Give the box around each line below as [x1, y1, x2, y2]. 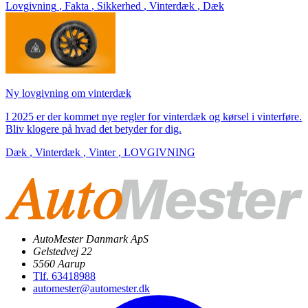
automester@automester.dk [33, 283, 150, 295]
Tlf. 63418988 [33, 270, 96, 283]
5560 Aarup [33, 258, 85, 270]
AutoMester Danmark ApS [33, 233, 148, 245]
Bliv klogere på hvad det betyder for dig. [5, 123, 181, 135]
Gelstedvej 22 [33, 245, 92, 258]
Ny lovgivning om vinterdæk [5, 87, 131, 100]
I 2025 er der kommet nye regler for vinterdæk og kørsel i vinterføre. [5, 111, 302, 123]
